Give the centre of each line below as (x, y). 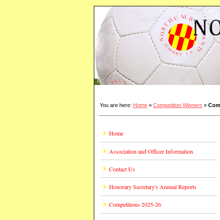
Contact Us (122, 169)
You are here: (116, 105)
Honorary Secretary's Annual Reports (152, 186)
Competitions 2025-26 (135, 205)
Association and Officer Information (151, 151)
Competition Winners (178, 105)
